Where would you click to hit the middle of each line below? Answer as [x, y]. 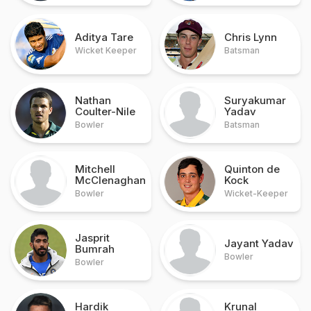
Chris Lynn [251, 37]
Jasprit [92, 238]
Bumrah [95, 249]
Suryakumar [255, 100]
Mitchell [95, 169]
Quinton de [252, 169]
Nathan [93, 100]
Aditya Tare [104, 37]
